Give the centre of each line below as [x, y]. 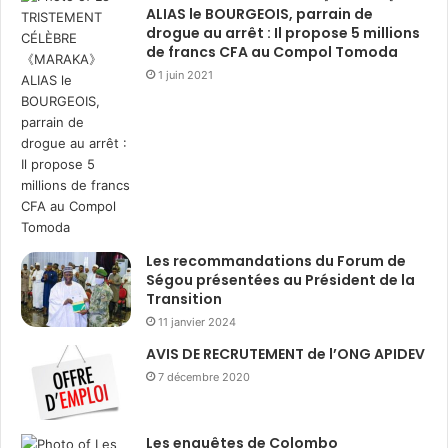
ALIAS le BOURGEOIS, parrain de [259, 13]
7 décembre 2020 [204, 376]
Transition [184, 298]
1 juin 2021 [185, 74]
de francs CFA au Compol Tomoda [272, 51]
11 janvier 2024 [197, 321]
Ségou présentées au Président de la [280, 279]
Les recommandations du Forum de [276, 260]
